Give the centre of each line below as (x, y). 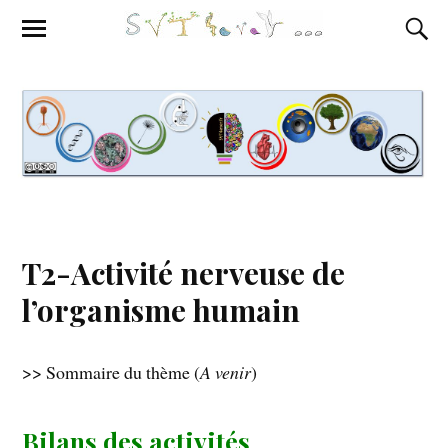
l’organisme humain (161, 310)
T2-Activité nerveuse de (184, 273)
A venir (226, 371)
